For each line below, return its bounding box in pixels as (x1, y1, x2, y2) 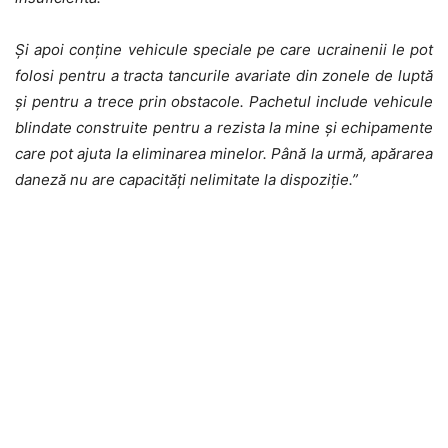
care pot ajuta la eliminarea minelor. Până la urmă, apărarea (15, 143, 433, 163)
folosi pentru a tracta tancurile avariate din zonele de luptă (15, 65, 433, 85)
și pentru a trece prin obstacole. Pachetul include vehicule (15, 91, 433, 111)
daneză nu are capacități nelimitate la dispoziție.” (15, 169, 358, 189)
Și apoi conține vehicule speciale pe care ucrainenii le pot (15, 39, 433, 59)
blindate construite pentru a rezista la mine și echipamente (15, 117, 433, 137)
